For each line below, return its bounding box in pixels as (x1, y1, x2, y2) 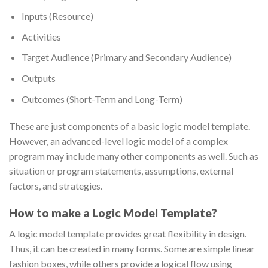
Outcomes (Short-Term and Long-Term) (21, 93, 182, 105)
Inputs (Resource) (21, 10, 93, 22)
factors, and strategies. (9, 180, 102, 192)
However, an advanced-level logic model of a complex (9, 135, 228, 147)
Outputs (21, 72, 56, 84)
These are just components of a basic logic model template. (9, 120, 250, 132)
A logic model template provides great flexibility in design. (9, 227, 246, 239)
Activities (21, 31, 61, 42)
